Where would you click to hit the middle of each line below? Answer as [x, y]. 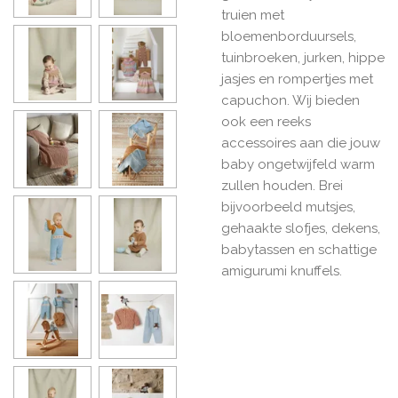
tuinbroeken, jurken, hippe [303, 57]
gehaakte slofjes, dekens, [301, 228]
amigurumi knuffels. [282, 271]
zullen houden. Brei [282, 185]
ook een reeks [266, 121]
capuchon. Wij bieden [291, 100]
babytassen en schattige [299, 249]
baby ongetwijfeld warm [298, 164]
